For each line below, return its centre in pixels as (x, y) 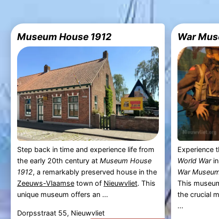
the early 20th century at (58, 161)
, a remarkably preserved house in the (95, 172)
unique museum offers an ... (62, 195)
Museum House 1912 (64, 36)
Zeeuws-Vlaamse (45, 183)
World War (194, 161)
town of (89, 183)
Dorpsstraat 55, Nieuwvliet (61, 213)
